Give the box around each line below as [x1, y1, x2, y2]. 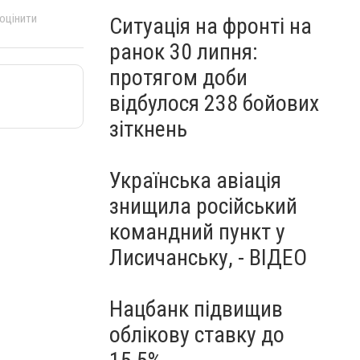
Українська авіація [109, 167, 281, 194]
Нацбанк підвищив [109, 296, 283, 322]
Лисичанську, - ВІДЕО [109, 244, 307, 271]
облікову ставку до [109, 321, 284, 348]
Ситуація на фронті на [109, 13, 312, 39]
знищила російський [109, 193, 297, 219]
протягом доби [109, 64, 247, 91]
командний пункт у [109, 219, 285, 245]
